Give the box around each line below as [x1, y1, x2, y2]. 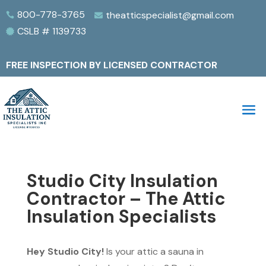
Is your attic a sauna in [103, 245, 204, 258]
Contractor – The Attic [26, 187, 226, 211]
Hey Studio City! [26, 245, 104, 258]
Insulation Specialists [26, 205, 216, 229]
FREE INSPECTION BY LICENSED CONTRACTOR [6, 59, 217, 71]
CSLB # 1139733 [17, 25, 86, 37]
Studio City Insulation [26, 169, 218, 193]
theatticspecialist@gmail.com [106, 9, 234, 21]
